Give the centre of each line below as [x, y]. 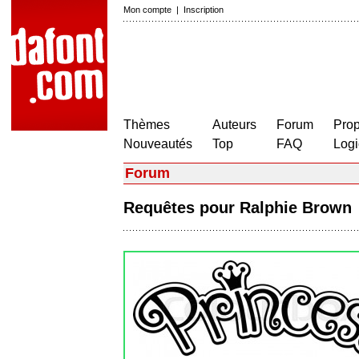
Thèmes [147, 125]
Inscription [204, 10]
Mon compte [147, 10]
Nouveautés [158, 144]
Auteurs [234, 125]
